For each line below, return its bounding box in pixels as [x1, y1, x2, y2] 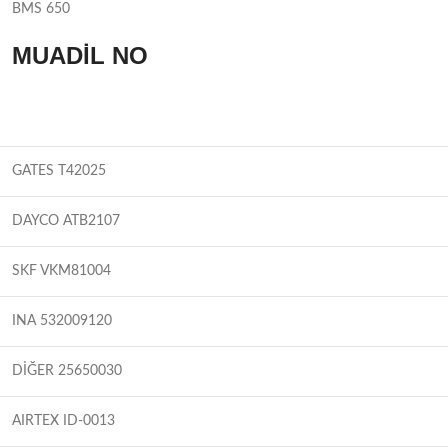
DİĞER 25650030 [12, 363, 122, 378]
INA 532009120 [12, 313, 112, 328]
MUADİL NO [12, 41, 148, 69]
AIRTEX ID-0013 [12, 413, 115, 428]
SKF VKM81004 [12, 263, 111, 278]
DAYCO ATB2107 [12, 213, 120, 228]
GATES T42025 [12, 163, 106, 178]
